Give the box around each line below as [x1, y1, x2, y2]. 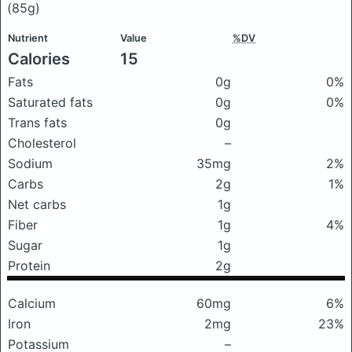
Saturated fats [8, 94, 93, 110]
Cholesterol [8, 135, 76, 151]
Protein [8, 258, 50, 273]
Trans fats [8, 115, 67, 130]
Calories [8, 49, 70, 68]
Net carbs [8, 196, 66, 212]
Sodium [8, 156, 53, 171]
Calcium [8, 295, 56, 311]
